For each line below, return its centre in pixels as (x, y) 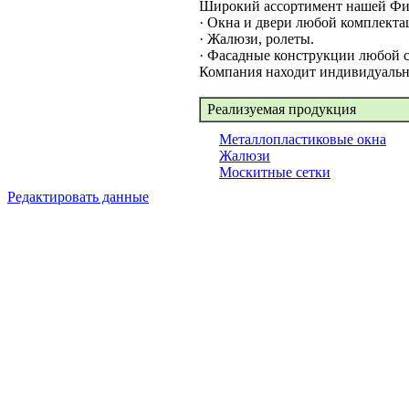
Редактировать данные (78, 197)
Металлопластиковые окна (303, 139)
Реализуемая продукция (280, 109)
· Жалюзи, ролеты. (257, 39)
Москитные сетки (275, 172)
